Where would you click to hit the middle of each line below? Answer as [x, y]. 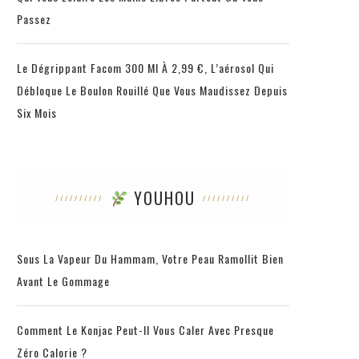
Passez [34, 18]
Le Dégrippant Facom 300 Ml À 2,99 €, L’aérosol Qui [145, 67]
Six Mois [37, 112]
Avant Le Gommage [63, 280]
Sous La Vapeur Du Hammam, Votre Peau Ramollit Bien [150, 258]
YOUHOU [162, 198]
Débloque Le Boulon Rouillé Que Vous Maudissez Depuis [152, 90]
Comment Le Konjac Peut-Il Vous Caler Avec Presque [145, 329]
